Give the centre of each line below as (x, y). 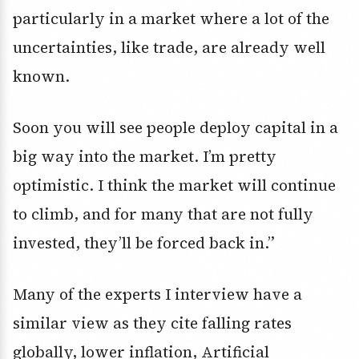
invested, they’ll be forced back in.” (144, 243)
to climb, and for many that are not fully (163, 214)
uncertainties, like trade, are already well (169, 48)
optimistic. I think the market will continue (174, 186)
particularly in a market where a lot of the (171, 19)
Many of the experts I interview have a (157, 294)
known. (41, 77)
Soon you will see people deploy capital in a (175, 128)
